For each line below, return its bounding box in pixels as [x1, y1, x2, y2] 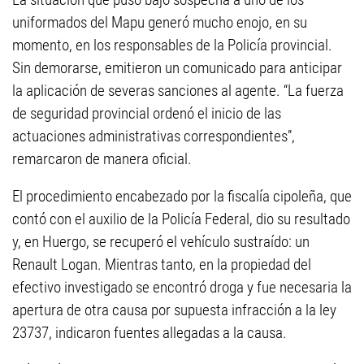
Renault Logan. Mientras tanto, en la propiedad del [12, 255, 311, 274]
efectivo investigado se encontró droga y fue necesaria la [12, 278, 352, 297]
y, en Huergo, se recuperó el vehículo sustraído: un [12, 232, 310, 251]
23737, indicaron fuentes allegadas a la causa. [12, 323, 287, 342]
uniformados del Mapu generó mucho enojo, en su [12, 13, 307, 32]
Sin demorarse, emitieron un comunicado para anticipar [12, 58, 342, 77]
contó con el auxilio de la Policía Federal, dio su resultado [12, 210, 350, 228]
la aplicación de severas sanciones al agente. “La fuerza [12, 81, 344, 100]
